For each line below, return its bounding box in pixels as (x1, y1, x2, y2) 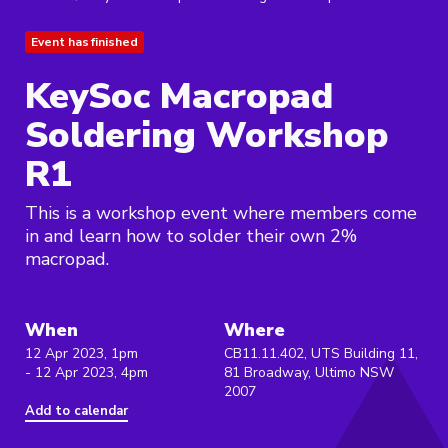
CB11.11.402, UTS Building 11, (224, 344, 418, 364)
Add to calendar (25, 402, 128, 421)
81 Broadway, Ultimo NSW (224, 363, 394, 383)
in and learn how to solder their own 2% (25, 224, 357, 249)
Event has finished (31, 34, 138, 51)
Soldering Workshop (25, 111, 388, 161)
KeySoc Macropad (25, 72, 333, 122)
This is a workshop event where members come (25, 201, 417, 226)
